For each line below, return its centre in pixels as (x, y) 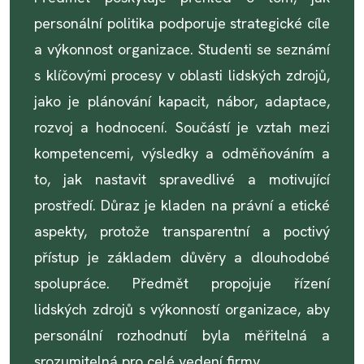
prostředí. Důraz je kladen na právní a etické (182, 205)
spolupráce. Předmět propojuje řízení (182, 283)
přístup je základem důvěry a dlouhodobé (182, 257)
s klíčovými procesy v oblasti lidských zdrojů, (182, 75)
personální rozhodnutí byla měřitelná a (182, 335)
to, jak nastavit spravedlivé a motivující (182, 179)
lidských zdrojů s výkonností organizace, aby (182, 309)
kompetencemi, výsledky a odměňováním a (182, 153)
